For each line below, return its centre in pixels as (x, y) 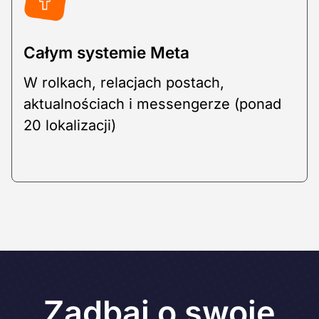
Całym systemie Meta (106, 52)
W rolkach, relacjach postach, (124, 82)
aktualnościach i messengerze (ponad (152, 104)
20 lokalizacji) (70, 125)
